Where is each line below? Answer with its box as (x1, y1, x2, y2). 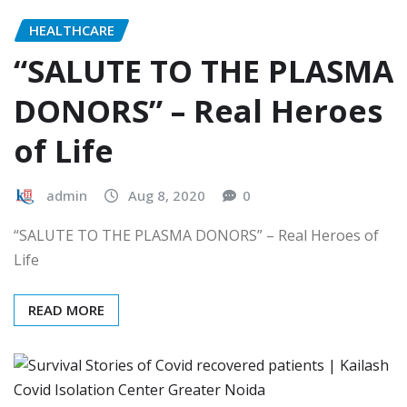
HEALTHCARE (29, 21, 114, 40)
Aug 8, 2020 (128, 186, 205, 205)
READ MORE (28, 300, 104, 319)
